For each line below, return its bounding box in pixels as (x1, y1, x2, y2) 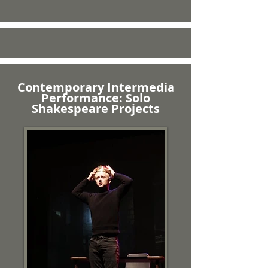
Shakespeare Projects (32, 100, 160, 117)
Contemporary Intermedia (17, 79, 175, 95)
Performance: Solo (41, 90, 150, 106)
